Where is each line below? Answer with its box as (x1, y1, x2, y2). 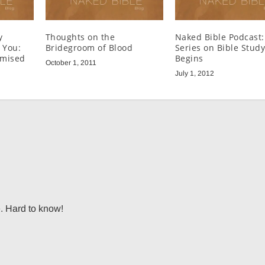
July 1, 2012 (174, 69, 214, 78)
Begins (174, 53, 203, 64)
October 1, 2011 (45, 59, 96, 67)
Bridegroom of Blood (45, 42, 133, 54)
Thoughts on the (45, 31, 115, 43)
